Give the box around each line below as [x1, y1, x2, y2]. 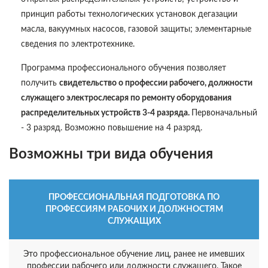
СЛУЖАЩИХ [107, 217, 161, 226]
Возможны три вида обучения [9, 147, 213, 162]
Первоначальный [191, 109, 257, 117]
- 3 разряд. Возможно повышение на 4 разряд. [21, 124, 202, 132]
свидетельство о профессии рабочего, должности [59, 79, 252, 87]
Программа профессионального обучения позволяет [21, 64, 226, 72]
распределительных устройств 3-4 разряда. [21, 109, 191, 117]
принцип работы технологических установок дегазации [21, 10, 237, 19]
